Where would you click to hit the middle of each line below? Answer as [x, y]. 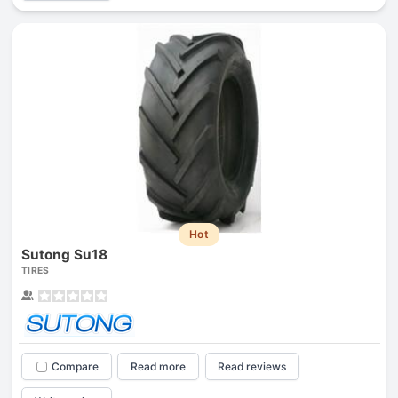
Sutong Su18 [64, 255]
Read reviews [252, 367]
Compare [75, 367]
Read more [159, 367]
